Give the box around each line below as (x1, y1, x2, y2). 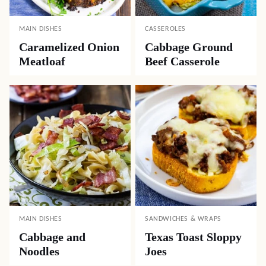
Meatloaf (19, 55, 65, 68)
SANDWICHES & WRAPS (145, 216, 221, 223)
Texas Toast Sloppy (145, 230, 242, 243)
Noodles (19, 245, 59, 258)
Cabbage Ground (145, 40, 233, 53)
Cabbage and (19, 230, 85, 243)
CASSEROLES (145, 26, 186, 33)
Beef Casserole (145, 55, 220, 68)
